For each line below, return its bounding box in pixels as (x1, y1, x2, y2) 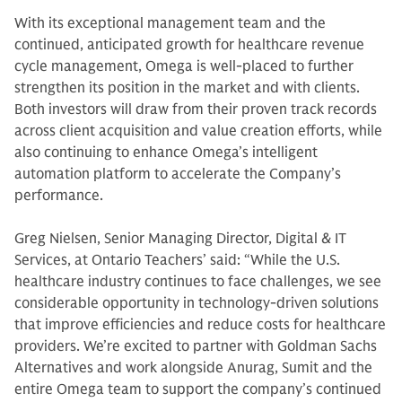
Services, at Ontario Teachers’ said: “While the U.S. (14, 251, 340, 269)
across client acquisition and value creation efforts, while (14, 122, 382, 140)
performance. (14, 187, 103, 205)
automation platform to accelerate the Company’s (14, 165, 341, 183)
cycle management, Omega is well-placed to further (14, 57, 354, 75)
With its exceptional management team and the (14, 14, 326, 32)
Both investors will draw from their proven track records (14, 100, 377, 118)
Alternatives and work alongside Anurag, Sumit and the (14, 359, 372, 377)
